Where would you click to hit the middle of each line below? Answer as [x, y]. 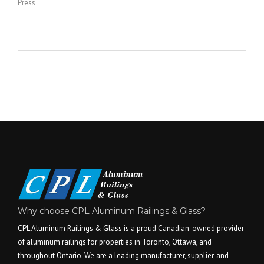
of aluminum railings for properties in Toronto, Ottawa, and [115, 242]
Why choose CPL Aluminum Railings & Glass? [112, 211]
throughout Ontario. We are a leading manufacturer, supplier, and [123, 256]
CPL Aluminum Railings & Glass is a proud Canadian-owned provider [131, 229]
